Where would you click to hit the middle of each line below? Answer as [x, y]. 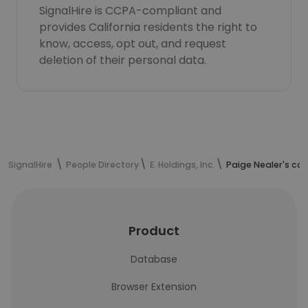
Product [154, 231]
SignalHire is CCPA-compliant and [130, 11]
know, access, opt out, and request [133, 44]
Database [154, 259]
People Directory [102, 165]
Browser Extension [154, 287]
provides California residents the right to [148, 27]
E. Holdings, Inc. [183, 165]
